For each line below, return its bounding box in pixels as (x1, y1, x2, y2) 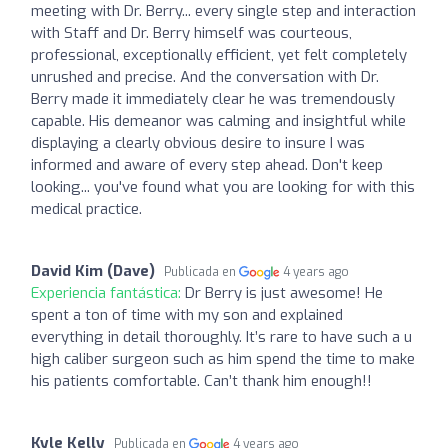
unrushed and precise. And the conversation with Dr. (31, 66, 379, 87)
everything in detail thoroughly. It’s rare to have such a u (31, 326, 412, 347)
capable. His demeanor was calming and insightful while (31, 110, 406, 131)
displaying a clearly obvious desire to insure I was (31, 132, 365, 153)
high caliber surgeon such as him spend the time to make (31, 348, 415, 369)
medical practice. (31, 198, 142, 219)
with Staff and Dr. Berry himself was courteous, (31, 22, 352, 43)
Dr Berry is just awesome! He (185, 282, 383, 303)
